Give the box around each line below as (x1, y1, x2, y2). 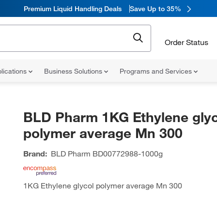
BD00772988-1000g (90, 149, 163, 158)
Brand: (23, 149, 47, 158)
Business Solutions (44, 67, 104, 76)
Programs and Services (120, 67, 194, 76)
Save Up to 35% (129, 4, 181, 13)
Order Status (165, 37, 208, 47)
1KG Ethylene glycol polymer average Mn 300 (23, 181, 182, 190)
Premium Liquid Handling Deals (23, 4, 122, 13)
